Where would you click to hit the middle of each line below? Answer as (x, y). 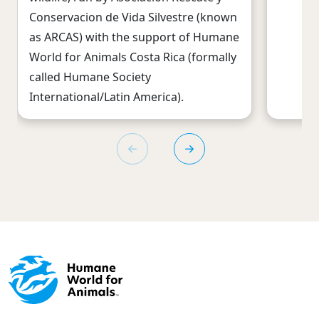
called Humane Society (90, 77)
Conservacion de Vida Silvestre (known (133, 17)
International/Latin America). (106, 97)
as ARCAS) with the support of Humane (134, 37)
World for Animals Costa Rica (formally (133, 57)
